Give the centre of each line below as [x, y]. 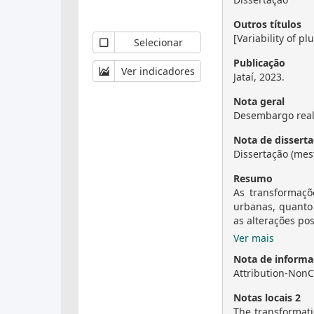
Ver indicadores [158, 71]
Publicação [259, 63]
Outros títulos [267, 24]
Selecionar [158, 42]
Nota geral [259, 101]
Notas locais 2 [267, 298]
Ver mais [254, 238]
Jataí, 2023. [259, 77]
